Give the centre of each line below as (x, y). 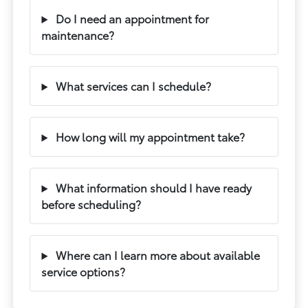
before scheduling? (91, 204)
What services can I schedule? (132, 86)
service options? (84, 271)
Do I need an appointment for (131, 18)
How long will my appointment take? (149, 136)
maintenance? (78, 35)
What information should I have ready (153, 187)
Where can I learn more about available (157, 255)
